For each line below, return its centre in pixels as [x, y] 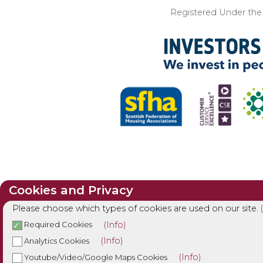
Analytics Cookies [55, 241]
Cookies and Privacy [71, 190]
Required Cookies [57, 225]
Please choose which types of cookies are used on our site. [136, 208]
